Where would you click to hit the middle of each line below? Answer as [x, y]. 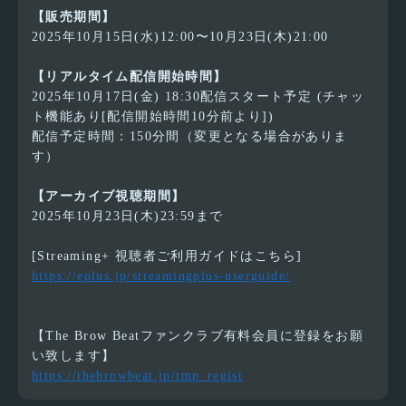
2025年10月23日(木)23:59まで [128, 217]
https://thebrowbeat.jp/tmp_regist [138, 376]
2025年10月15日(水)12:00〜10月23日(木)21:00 [180, 37]
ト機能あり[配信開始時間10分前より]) [153, 117]
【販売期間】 [74, 17]
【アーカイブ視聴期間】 [109, 197]
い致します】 [74, 356]
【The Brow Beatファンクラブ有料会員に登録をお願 [198, 336]
